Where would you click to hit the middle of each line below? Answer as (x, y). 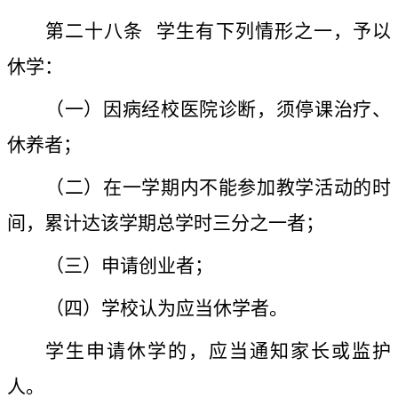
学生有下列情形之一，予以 (274, 32)
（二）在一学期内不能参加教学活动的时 (218, 188)
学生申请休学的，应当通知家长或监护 (218, 351)
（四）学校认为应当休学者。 (167, 309)
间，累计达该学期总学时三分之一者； (166, 223)
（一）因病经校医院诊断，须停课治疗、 (218, 110)
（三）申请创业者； (129, 266)
